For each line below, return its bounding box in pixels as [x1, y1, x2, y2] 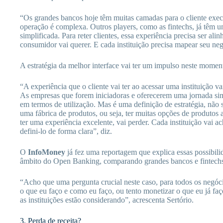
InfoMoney [28, 148, 65, 157]
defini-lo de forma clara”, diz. [20, 127, 112, 136]
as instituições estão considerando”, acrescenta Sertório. [20, 196, 194, 205]
